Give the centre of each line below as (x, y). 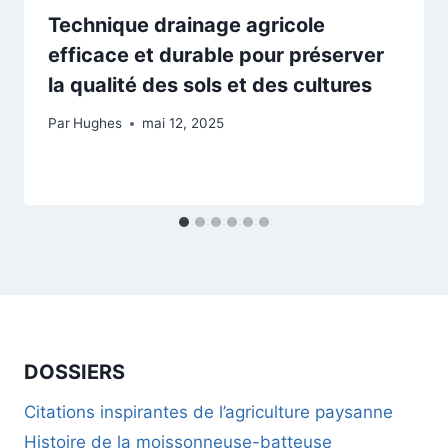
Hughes (98, 123)
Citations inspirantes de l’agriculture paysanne (208, 411)
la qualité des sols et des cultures (210, 84)
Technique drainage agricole (186, 24)
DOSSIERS (74, 371)
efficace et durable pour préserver (216, 54)
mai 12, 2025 (183, 123)
